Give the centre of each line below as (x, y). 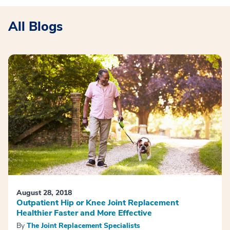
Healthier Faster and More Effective (84, 213)
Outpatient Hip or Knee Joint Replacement (98, 203)
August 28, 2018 (44, 193)
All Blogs (35, 27)
